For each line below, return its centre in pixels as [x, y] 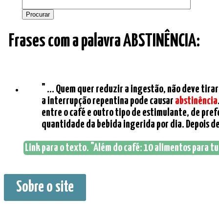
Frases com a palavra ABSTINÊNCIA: [104, 41]
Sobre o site [45, 188]
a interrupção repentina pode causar [108, 101]
